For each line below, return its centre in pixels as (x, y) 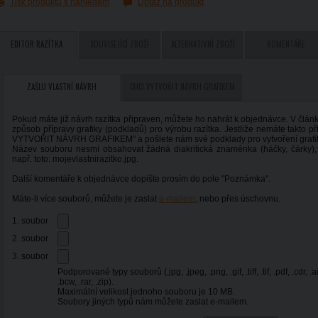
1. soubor (30, 221)
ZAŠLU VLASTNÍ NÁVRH (62, 87)
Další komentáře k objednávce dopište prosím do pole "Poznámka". (141, 179)
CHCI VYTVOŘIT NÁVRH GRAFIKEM (182, 87)
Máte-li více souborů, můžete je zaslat (86, 199)
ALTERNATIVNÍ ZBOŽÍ (203, 44)
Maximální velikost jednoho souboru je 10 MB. (146, 292)
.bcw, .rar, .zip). (86, 282)
